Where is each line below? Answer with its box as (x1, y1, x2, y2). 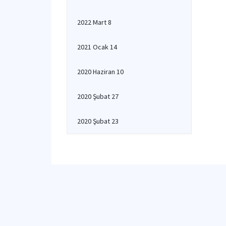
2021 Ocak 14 (77, 42, 117, 51)
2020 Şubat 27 (77, 92, 119, 101)
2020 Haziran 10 (77, 67, 124, 76)
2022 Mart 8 (77, 18, 111, 27)
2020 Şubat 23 (77, 117, 119, 126)
